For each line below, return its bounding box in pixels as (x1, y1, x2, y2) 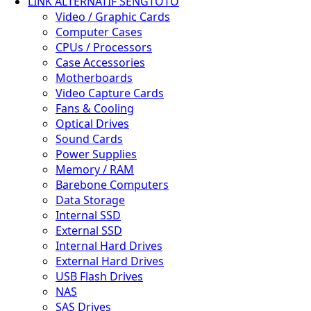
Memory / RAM (56, 162, 134, 177)
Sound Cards (56, 131, 123, 146)
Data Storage (56, 192, 125, 208)
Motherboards (56, 70, 133, 85)
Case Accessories (56, 55, 145, 70)
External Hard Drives (56, 253, 164, 269)
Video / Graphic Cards (56, 9, 170, 24)
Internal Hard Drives (56, 238, 162, 253)
